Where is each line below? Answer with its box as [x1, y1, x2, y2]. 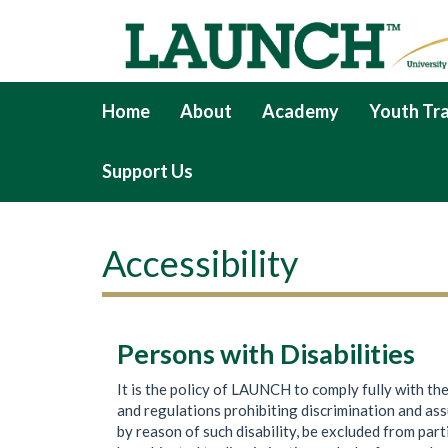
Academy [262, 100, 339, 122]
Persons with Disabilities [117, 337, 415, 370]
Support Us [102, 160, 193, 182]
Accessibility [102, 240, 298, 285]
